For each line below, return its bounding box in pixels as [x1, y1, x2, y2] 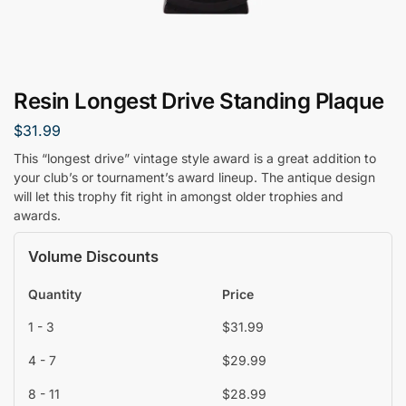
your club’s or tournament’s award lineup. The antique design [14, 169, 375, 185]
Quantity [28, 285, 82, 302]
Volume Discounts [28, 246, 159, 266]
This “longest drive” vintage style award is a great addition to [14, 150, 376, 166]
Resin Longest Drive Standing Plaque [14, 88, 384, 114]
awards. [14, 207, 61, 223]
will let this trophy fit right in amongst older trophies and [14, 188, 343, 204]
